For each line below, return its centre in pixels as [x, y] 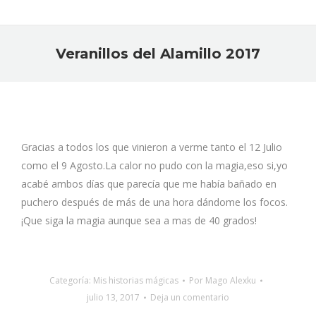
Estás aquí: [182, 73]
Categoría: [71, 280]
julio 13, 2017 [113, 297]
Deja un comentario [190, 297]
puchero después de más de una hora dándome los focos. [154, 202]
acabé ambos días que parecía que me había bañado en [149, 184]
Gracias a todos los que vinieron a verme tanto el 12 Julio [152, 147]
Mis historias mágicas [136, 280]
